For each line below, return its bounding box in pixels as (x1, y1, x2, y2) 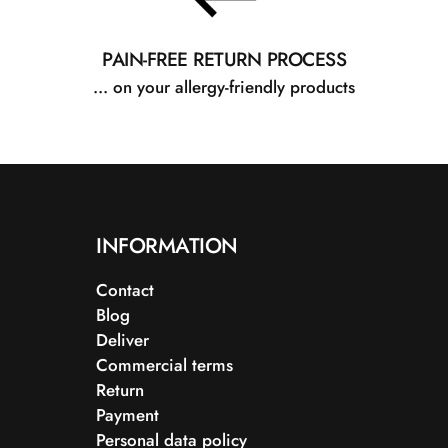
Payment (96, 403, 159, 427)
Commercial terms (96, 353, 233, 377)
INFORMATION (96, 230, 238, 261)
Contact (96, 278, 154, 302)
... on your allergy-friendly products (93, 75, 355, 99)
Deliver (96, 328, 149, 352)
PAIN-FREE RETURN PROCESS (102, 45, 346, 73)
